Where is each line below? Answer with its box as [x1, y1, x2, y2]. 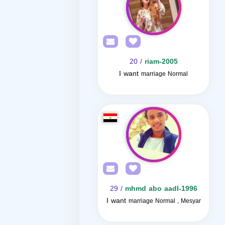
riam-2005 [144, 55, 178, 68]
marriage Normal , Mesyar [128, 195, 201, 206]
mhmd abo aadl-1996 [125, 182, 197, 195]
